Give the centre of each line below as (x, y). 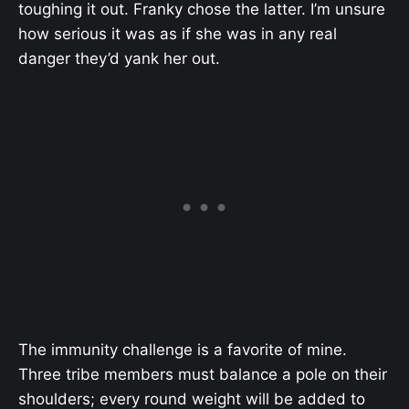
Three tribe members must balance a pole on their (203, 375)
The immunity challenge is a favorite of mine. (183, 350)
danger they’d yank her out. (119, 58)
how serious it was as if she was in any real (178, 33)
